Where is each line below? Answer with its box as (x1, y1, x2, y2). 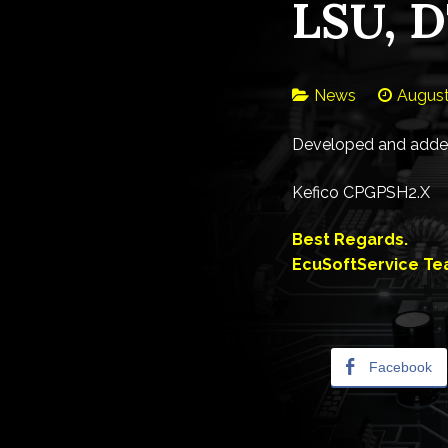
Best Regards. (292, 230, 408, 250)
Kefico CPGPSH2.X (292, 182, 430, 202)
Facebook (369, 358, 432, 375)
